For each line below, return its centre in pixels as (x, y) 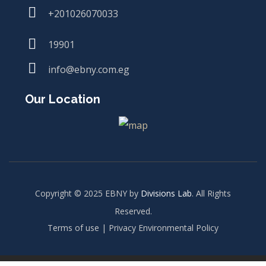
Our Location (63, 99)
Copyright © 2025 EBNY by (88, 194)
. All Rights (211, 194)
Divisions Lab (166, 194)
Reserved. (133, 211)
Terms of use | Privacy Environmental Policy (133, 228)
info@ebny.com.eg (89, 69)
